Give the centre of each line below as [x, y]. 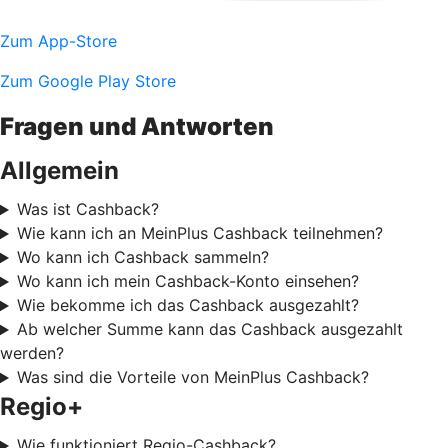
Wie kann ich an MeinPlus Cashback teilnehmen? [199, 233]
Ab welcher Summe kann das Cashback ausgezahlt [209, 329]
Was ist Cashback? [87, 209]
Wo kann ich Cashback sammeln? [142, 257]
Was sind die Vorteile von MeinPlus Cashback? [192, 377]
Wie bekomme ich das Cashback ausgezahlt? [187, 305]
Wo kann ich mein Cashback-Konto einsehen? [187, 281]
